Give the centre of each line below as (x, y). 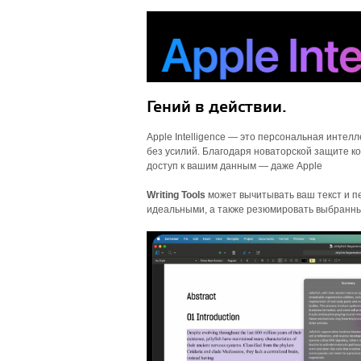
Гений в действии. (217, 108)
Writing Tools (176, 195)
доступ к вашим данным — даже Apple (234, 166)
